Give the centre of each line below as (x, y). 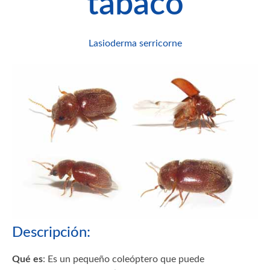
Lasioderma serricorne (135, 43)
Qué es (27, 259)
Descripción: (51, 233)
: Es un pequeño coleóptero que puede (124, 259)
